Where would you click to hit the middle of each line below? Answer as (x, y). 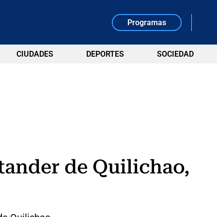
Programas (147, 22)
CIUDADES (35, 54)
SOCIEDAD (175, 54)
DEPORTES (105, 54)
